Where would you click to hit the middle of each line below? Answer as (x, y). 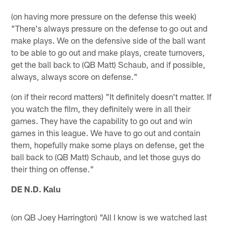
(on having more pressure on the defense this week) (104, 16)
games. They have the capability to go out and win (102, 120)
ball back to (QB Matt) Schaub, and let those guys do (106, 156)
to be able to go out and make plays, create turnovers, (108, 52)
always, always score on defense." (75, 76)
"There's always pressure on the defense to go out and (109, 28)
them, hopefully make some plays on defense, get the (108, 144)
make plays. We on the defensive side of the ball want (108, 40)
